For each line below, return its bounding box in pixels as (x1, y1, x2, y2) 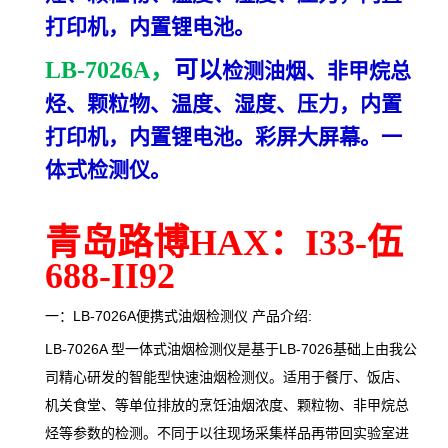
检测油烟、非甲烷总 (222, 58, 411, 83)
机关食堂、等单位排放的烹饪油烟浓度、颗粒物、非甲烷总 (45, 396, 409, 413)
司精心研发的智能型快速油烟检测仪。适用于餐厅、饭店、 (45, 368, 409, 385)
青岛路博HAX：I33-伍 (45, 222, 403, 263)
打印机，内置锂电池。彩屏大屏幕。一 (45, 124, 402, 149)
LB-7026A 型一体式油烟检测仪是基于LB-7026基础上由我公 (45, 340, 417, 357)
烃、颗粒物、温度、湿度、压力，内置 (45, 91, 402, 116)
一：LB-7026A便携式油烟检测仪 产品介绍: (45, 307, 312, 324)
